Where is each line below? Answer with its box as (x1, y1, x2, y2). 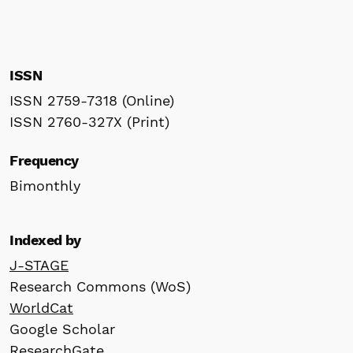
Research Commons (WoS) (9, 277, 191, 295)
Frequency (9, 151, 79, 169)
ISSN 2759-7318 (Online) (9, 91, 174, 109)
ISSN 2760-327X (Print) (9, 113, 169, 130)
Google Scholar (9, 320, 115, 337)
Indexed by (9, 231, 81, 248)
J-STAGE (9, 256, 69, 273)
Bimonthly (9, 176, 80, 194)
